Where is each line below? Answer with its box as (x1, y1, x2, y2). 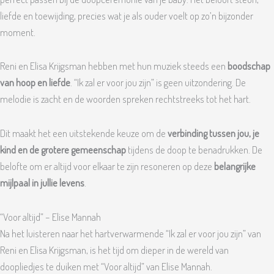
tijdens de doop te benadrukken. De (126, 143, 262, 157)
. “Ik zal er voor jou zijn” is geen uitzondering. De (70, 76, 246, 89)
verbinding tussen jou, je (168, 127, 259, 140)
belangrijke (214, 160, 256, 173)
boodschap (228, 59, 270, 73)
